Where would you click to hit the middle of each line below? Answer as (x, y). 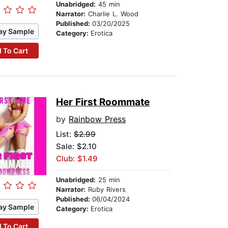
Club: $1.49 (77, 159)
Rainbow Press (97, 119)
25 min (108, 180)
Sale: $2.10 (77, 147)
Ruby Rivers (106, 190)
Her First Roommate (103, 102)
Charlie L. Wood (112, 14)
